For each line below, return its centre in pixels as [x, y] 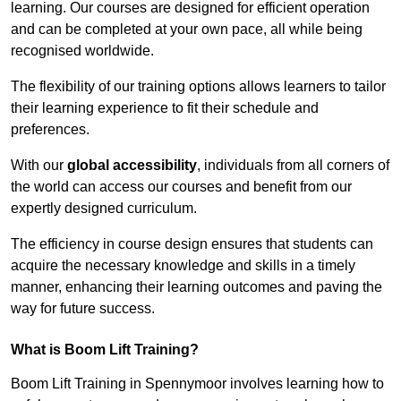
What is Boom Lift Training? [105, 350]
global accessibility [132, 166]
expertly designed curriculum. [104, 209]
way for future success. [83, 309]
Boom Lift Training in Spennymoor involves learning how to [197, 384]
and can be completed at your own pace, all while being [187, 30]
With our [39, 166]
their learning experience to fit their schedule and [165, 108]
